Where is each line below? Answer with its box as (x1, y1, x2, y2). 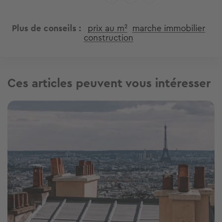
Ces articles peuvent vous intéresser (7, 74, 211, 93)
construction (84, 31, 133, 45)
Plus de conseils (12, 22, 76, 35)
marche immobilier (132, 22, 205, 35)
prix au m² (88, 22, 127, 35)
